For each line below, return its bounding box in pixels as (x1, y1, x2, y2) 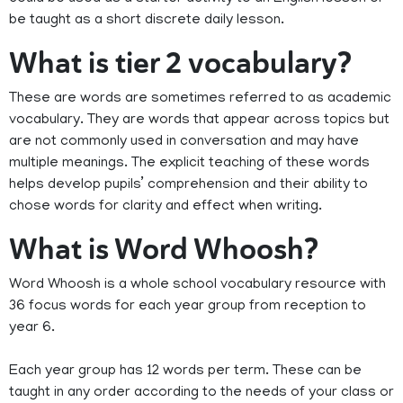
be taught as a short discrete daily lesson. (9, 13, 284, 30)
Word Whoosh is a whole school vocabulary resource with (9, 277, 386, 294)
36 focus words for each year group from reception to (9, 299, 366, 316)
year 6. (9, 320, 55, 337)
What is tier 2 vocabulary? (9, 44, 352, 83)
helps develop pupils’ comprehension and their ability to (9, 177, 368, 194)
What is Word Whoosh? (9, 230, 318, 269)
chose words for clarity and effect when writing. (9, 199, 322, 216)
